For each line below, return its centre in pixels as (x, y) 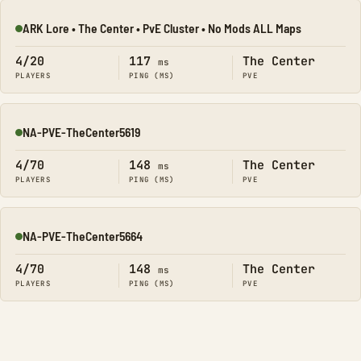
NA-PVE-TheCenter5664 (83, 236)
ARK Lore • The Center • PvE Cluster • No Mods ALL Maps (162, 28)
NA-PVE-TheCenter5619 (81, 132)
